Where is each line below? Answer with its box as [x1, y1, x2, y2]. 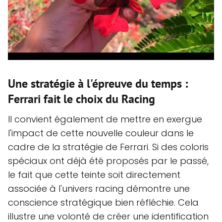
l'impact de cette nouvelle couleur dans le [8, 126, 194, 139]
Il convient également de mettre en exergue [8, 112, 202, 125]
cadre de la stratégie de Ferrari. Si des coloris [8, 140, 209, 153]
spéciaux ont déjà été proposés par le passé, [8, 154, 209, 167]
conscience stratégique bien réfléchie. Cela [8, 196, 199, 209]
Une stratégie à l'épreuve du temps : [8, 75, 188, 91]
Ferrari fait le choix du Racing [8, 91, 155, 107]
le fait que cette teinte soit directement [8, 168, 180, 181]
